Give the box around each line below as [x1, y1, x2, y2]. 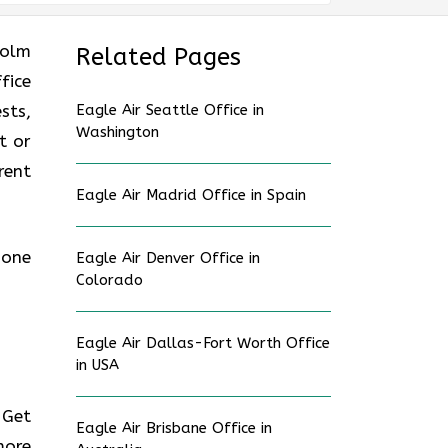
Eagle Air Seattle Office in [76, 101, 264, 119]
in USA [76, 356, 119, 374]
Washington [76, 123, 159, 141]
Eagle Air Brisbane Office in [76, 419, 272, 437]
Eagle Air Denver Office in [76, 249, 260, 267]
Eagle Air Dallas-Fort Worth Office [76, 334, 330, 352]
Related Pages [76, 43, 241, 71]
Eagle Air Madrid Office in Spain [76, 186, 306, 204]
